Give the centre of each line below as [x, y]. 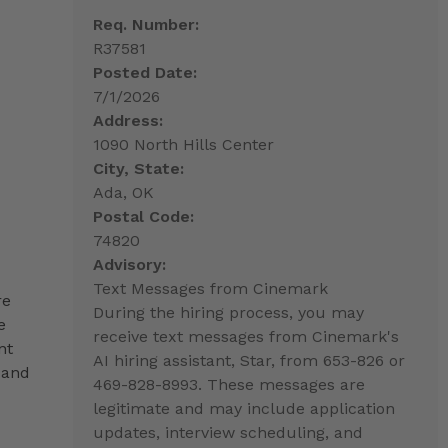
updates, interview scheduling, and [227, 432]
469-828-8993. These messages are [228, 384]
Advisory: [129, 264]
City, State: [138, 168]
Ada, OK [123, 192]
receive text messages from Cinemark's [245, 336]
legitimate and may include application [243, 408]
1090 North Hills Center [183, 144]
